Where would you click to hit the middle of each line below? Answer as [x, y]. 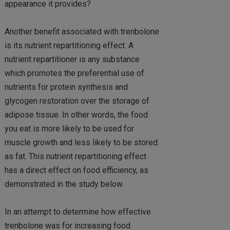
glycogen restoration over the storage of [77, 101]
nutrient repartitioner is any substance [72, 59]
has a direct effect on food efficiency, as [76, 170]
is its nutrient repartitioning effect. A [69, 45]
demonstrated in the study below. [64, 184]
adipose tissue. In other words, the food [76, 114]
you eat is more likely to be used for [69, 128]
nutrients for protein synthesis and [66, 87]
